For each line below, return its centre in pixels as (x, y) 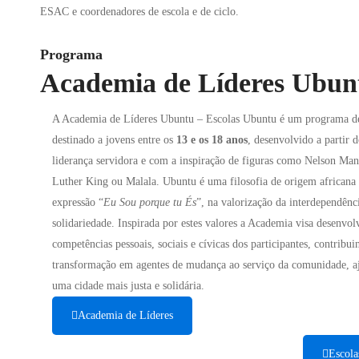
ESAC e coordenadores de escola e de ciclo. (139, 12)
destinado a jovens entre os (114, 140)
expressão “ (78, 202)
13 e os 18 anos (212, 140)
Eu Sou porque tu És (150, 202)
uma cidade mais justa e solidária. (128, 286)
